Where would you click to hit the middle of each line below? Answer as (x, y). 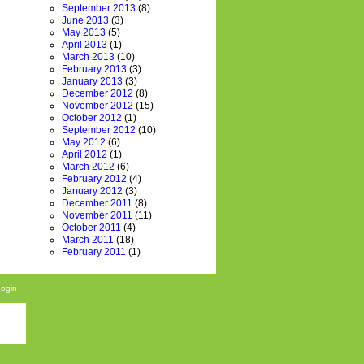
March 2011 (88, 240)
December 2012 (97, 93)
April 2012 (84, 154)
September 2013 (99, 8)
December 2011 (97, 203)
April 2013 (84, 45)
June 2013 (85, 20)
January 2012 (92, 191)
